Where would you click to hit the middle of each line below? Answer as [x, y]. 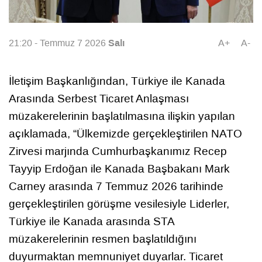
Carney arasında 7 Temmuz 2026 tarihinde [116, 186]
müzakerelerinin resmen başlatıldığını [103, 239]
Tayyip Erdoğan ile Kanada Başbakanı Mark [119, 168]
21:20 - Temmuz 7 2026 [58, 43]
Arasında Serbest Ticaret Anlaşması [99, 98]
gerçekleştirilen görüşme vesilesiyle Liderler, [119, 204]
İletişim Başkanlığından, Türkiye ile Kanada [117, 81]
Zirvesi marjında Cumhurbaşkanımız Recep [118, 151]
